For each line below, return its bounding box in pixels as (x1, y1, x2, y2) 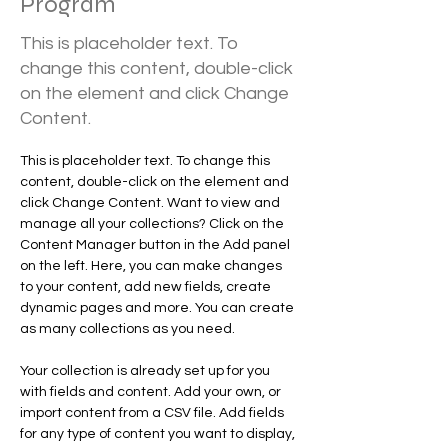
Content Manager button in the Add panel (20, 238, 293, 252)
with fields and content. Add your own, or (20, 385, 284, 399)
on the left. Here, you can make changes (20, 259, 285, 273)
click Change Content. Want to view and (20, 196, 283, 210)
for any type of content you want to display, (20, 427, 298, 441)
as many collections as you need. (20, 322, 235, 336)
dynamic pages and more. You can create (20, 301, 297, 315)
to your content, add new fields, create (20, 280, 274, 294)
